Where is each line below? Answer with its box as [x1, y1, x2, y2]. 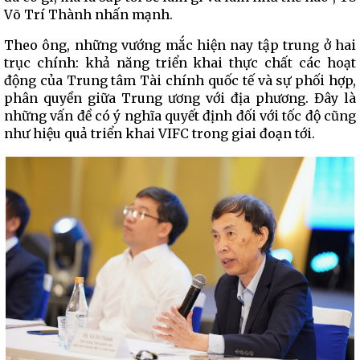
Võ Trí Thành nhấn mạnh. [4, 6, 173, 22]
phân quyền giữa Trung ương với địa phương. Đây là [4, 90, 356, 106]
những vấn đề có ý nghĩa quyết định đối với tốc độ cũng [4, 108, 356, 124]
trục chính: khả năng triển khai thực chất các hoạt [4, 55, 356, 71]
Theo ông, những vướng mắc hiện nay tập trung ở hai [4, 37, 356, 53]
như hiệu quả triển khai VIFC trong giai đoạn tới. [4, 125, 315, 141]
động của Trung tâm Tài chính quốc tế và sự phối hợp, [4, 72, 356, 88]
